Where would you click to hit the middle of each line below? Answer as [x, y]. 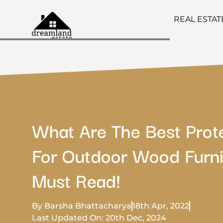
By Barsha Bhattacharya [82, 206]
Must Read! [76, 179]
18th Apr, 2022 [161, 206]
